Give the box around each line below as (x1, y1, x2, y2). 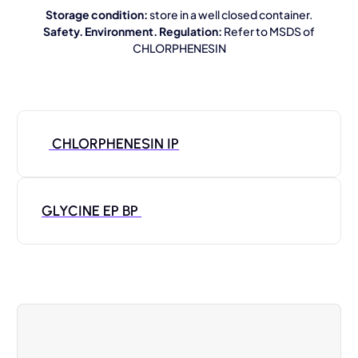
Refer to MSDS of (222, 24, 315, 38)
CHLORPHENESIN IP (49, 134, 180, 153)
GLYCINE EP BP (42, 201, 142, 220)
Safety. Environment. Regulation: (43, 24, 222, 38)
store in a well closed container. (148, 7, 312, 22)
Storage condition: (46, 7, 148, 22)
